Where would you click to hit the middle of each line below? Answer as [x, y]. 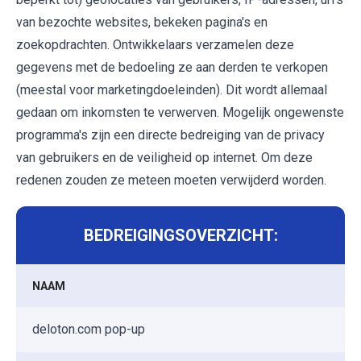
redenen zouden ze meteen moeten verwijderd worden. [171, 180]
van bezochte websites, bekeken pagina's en [142, 23]
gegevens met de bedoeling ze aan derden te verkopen [172, 68]
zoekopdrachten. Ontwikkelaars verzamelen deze [155, 45]
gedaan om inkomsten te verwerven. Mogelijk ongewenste [180, 113]
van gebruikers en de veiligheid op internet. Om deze [164, 158]
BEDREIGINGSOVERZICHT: [180, 236]
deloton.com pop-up [89, 330]
